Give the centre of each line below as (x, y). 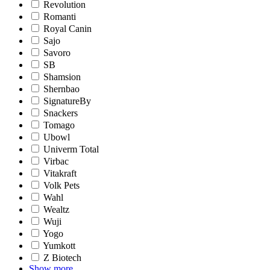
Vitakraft (60, 174)
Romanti (60, 17)
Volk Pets (61, 186)
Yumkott (59, 246)
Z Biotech (62, 258)
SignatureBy (67, 101)
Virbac (56, 162)
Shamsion (62, 77)
